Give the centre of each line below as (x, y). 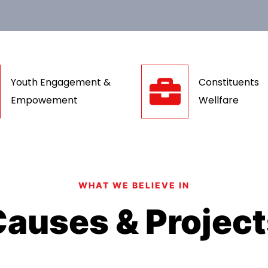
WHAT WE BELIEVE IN (134, 185)
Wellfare (219, 100)
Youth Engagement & (60, 82)
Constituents (229, 82)
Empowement (44, 100)
